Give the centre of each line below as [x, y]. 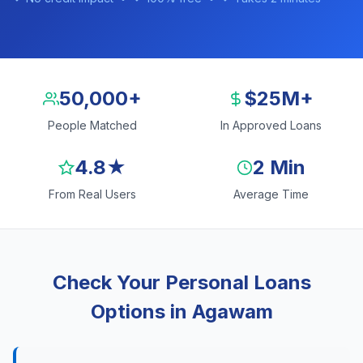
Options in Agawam [181, 312]
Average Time [271, 194]
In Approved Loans [271, 125]
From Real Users [92, 194]
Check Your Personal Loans [181, 282]
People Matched [92, 125]
